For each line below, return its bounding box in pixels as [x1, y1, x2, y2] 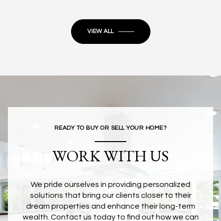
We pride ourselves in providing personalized [31, 180, 190, 188]
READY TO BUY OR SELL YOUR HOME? [54, 125, 167, 132]
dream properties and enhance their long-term [26, 202, 195, 210]
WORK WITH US [52, 146, 169, 167]
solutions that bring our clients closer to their [30, 191, 191, 199]
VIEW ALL [87, 28, 113, 35]
